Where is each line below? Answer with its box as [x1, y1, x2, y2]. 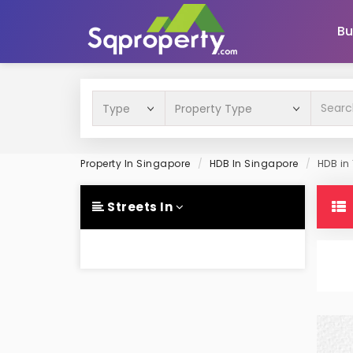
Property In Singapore [80, 157, 191, 170]
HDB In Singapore [209, 157, 299, 170]
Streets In [104, 199, 176, 215]
